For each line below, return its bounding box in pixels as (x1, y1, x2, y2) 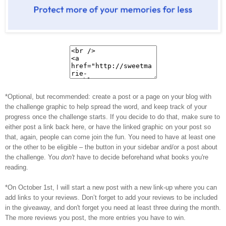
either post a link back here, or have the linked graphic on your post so (5, 123, 211, 131)
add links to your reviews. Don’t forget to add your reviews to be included (5, 194, 217, 202)
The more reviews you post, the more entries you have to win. (5, 214, 186, 222)
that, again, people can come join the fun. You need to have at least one (5, 133, 215, 141)
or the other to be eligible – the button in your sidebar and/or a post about (5, 143, 217, 151)
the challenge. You (5, 153, 61, 161)
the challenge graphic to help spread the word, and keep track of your (5, 103, 207, 111)
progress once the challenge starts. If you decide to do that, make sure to (5, 113, 220, 121)
